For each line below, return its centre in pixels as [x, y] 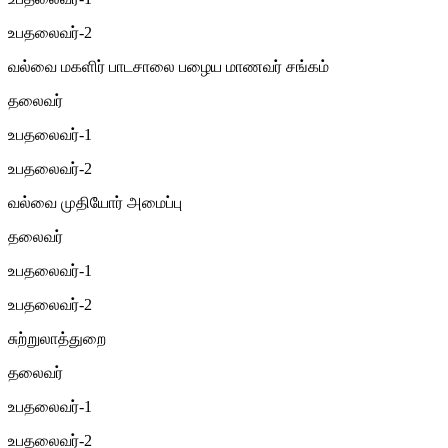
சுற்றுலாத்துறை [57, 338]
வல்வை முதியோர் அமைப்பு [95, 202]
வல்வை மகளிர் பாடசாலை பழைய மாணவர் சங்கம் [168, 66]
